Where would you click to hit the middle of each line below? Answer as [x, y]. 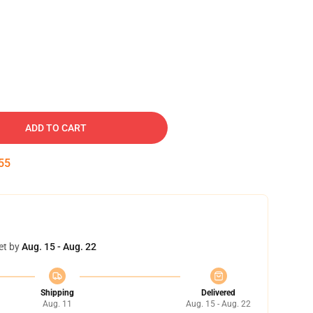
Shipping [57, 293]
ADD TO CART [56, 128]
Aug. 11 [57, 304]
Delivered [218, 293]
